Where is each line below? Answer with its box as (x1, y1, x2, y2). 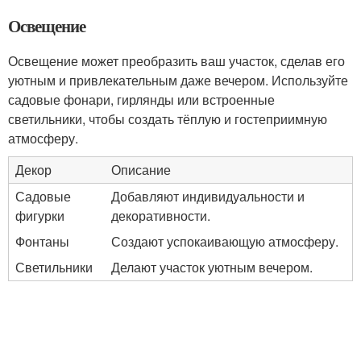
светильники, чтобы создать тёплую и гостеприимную (8, 110, 327, 128)
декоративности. (111, 206, 210, 225)
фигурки (15, 206, 64, 225)
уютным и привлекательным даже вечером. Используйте (8, 71, 348, 89)
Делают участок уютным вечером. (111, 258, 313, 276)
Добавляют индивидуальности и (111, 187, 305, 205)
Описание (111, 160, 171, 179)
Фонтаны (15, 232, 69, 251)
